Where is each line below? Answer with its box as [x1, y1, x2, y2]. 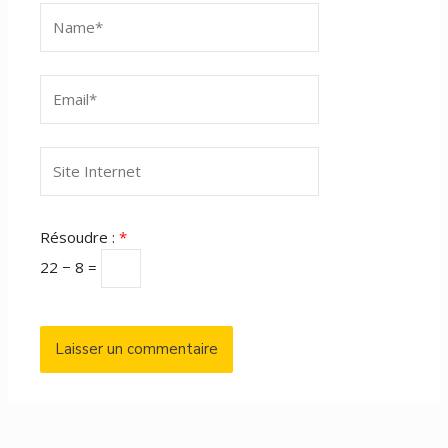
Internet [39, 172, 97, 193]
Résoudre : [40, 227, 120, 248]
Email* [39, 76, 84, 97]
